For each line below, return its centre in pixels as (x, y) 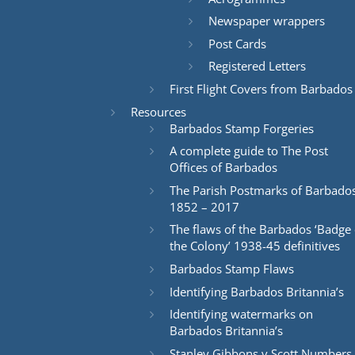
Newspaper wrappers (266, 21)
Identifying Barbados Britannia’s (256, 291)
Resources (158, 111)
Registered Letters (257, 66)
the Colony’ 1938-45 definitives (254, 246)
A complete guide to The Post (248, 151)
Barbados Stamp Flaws (231, 268)
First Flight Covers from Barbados (261, 88)
